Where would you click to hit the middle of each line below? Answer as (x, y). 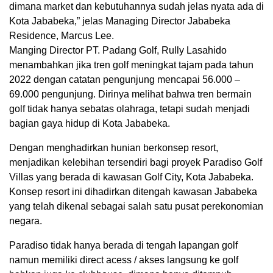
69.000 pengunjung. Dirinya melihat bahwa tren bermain (130, 94)
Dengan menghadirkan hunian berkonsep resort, (114, 147)
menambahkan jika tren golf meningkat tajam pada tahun (131, 65)
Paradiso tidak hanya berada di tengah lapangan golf (123, 245)
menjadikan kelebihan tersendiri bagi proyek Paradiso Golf (136, 162)
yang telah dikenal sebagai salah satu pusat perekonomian (136, 206)
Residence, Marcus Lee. (62, 35)
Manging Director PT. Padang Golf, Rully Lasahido (118, 50)
